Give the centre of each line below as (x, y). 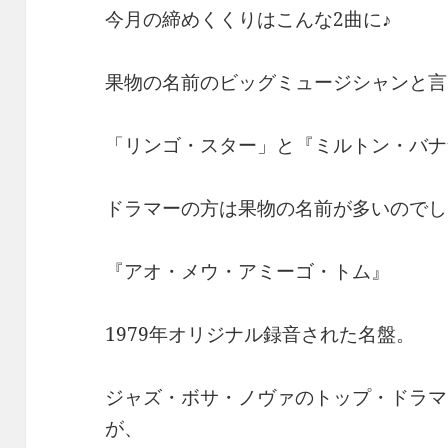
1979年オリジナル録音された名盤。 (260, 334)
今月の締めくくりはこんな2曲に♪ (249, 19)
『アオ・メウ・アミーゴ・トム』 (248, 271)
